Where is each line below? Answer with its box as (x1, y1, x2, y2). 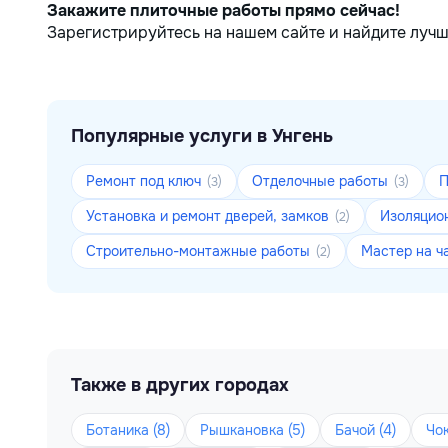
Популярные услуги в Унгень (71, 125, 333, 147)
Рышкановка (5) (200, 421, 305, 439)
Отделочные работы (252, 172, 392, 190)
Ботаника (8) (86, 421, 170, 439)
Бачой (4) (335, 421, 396, 439)
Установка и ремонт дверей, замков (86, 207, 333, 225)
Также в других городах (71, 374, 289, 396)
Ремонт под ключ (86, 172, 205, 190)
